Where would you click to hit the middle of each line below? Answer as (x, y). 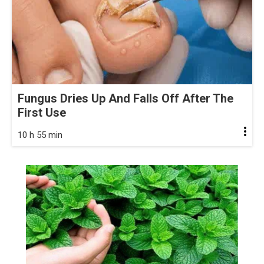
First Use (42, 113)
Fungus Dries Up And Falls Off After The (126, 98)
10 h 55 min (40, 135)
